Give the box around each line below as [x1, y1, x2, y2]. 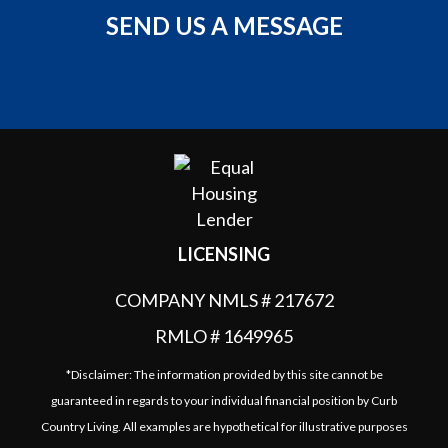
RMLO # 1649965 [155, 325, 293, 347]
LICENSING [178, 243, 270, 265]
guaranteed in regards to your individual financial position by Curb [51, 393, 397, 408]
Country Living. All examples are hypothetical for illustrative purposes [40, 419, 408, 434]
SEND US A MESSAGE [105, 11, 343, 40]
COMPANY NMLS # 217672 [114, 289, 334, 311]
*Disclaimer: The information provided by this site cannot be [65, 367, 383, 382]
